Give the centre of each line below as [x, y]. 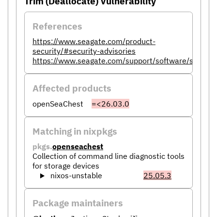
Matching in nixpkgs [75, 131]
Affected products [72, 88]
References [57, 26]
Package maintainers [78, 203]
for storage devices [66, 166]
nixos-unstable [76, 176]
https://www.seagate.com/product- [94, 41]
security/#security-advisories [84, 51]
